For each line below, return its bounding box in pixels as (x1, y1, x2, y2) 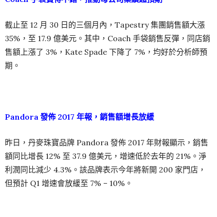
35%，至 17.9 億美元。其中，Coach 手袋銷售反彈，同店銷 (5, 33, 210, 43)
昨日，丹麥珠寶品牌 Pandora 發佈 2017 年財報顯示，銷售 (5, 137, 208, 147)
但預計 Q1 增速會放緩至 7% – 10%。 (5, 178, 133, 188)
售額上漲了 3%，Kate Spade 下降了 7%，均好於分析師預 (5, 46, 207, 57)
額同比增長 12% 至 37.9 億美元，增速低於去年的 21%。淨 (5, 151, 206, 161)
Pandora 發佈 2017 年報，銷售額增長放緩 (5, 111, 154, 122)
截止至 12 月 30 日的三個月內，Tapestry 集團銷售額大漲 (5, 19, 205, 30)
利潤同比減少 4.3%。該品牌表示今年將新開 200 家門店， (5, 164, 206, 174)
